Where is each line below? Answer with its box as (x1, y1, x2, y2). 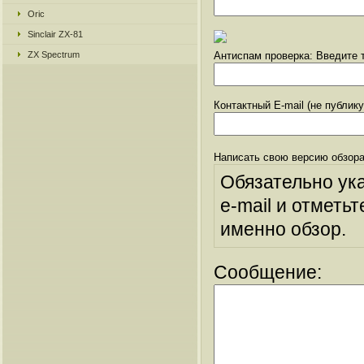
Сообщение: (214, 262, 322, 283)
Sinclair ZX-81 (28, 29, 83, 39)
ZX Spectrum (28, 50, 80, 59)
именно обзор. (220, 219, 346, 240)
